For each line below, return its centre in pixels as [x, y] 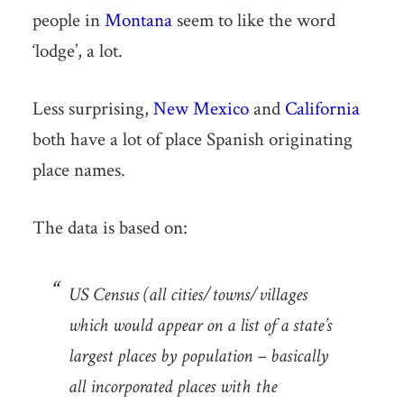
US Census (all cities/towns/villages [188, 294]
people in [68, 20]
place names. [78, 170]
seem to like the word [253, 20]
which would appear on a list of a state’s [200, 325]
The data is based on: [110, 227]
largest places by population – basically [198, 355]
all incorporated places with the [172, 386]
